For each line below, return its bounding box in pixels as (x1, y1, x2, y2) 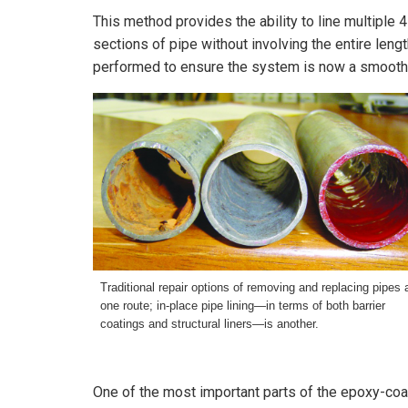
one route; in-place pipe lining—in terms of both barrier (100, 298, 385, 312)
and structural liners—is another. (148, 316, 319, 331)
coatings (100, 316, 148, 331)
